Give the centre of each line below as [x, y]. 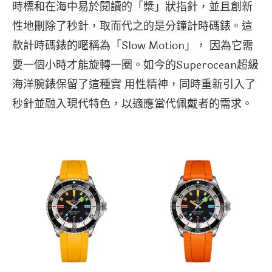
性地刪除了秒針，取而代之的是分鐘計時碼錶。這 [132, 26]
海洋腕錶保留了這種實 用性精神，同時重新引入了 [134, 84]
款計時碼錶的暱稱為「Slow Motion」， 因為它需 [133, 45]
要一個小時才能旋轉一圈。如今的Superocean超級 [135, 65]
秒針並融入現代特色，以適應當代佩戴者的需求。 [132, 104]
